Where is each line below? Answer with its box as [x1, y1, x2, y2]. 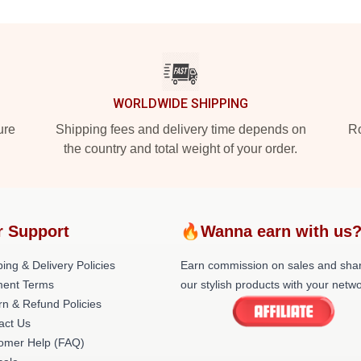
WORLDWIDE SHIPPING [113, 96, 248, 111]
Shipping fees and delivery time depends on [55, 122, 306, 136]
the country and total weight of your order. [64, 142, 297, 156]
